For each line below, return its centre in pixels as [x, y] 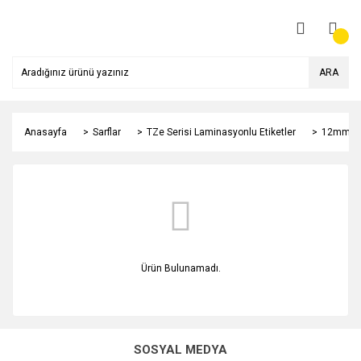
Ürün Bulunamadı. [180, 268]
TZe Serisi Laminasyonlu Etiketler [221, 132]
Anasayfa [46, 132]
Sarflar [107, 132]
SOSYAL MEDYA [180, 350]
